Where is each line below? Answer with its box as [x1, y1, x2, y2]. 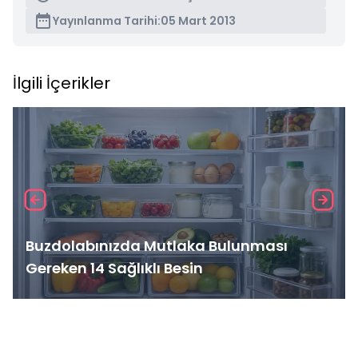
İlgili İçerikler [13, 72, 110, 94]
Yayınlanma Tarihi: [53, 13, 161, 29]
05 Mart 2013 [161, 13, 236, 29]
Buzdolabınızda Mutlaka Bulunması [26, 236, 288, 256]
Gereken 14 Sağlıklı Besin [26, 258, 203, 278]
